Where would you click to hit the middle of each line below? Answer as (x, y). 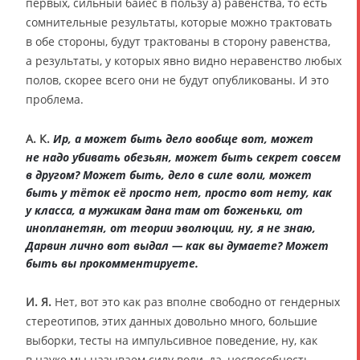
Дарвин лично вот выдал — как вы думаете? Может (177, 245)
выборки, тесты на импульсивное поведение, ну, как (172, 340)
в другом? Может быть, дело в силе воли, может (169, 174)
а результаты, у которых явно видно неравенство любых (184, 60)
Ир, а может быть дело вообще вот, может (183, 138)
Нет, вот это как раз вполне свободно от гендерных (196, 301)
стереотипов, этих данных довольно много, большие (172, 321)
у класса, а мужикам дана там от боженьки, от (164, 210)
